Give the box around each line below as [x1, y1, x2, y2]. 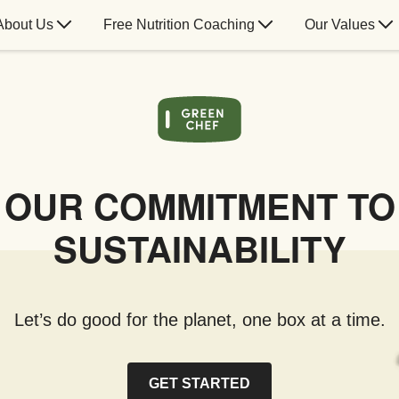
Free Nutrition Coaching [102, 17, 255, 32]
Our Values [304, 17, 375, 32]
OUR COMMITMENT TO [4, 179, 395, 231]
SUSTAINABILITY [53, 222, 346, 273]
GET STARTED [149, 375, 250, 391]
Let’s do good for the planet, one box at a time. [13, 309, 386, 330]
